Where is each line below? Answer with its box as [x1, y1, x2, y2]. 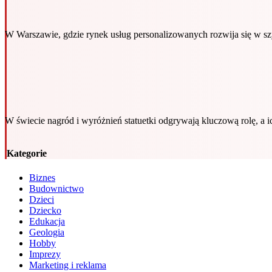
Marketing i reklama [29, 259, 106, 270]
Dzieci [29, 194, 54, 205]
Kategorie [7, 148, 47, 159]
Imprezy [29, 248, 61, 259]
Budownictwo [29, 183, 84, 194]
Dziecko [29, 205, 61, 216]
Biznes [29, 172, 55, 183]
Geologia [29, 226, 64, 237]
